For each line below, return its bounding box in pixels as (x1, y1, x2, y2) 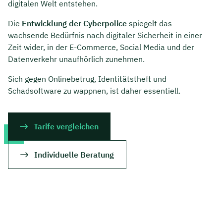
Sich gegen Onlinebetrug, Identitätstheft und (8, 74, 166, 84)
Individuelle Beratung (34, 150, 114, 160)
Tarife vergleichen (34, 121, 99, 132)
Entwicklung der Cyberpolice (22, 18, 127, 29)
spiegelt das (127, 18, 172, 29)
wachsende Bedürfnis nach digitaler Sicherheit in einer (8, 30, 202, 41)
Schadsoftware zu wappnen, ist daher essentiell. (8, 86, 180, 96)
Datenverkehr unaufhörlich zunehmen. (8, 54, 145, 64)
